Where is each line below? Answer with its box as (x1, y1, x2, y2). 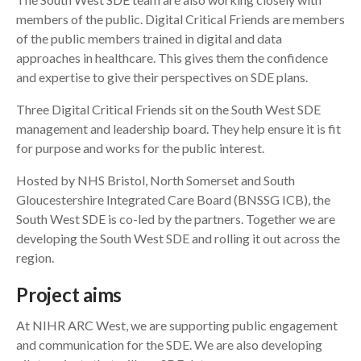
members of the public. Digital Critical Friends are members (16, 11, 345, 27)
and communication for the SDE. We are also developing (16, 337, 322, 352)
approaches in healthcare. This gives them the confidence (16, 50, 328, 65)
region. (16, 250, 54, 265)
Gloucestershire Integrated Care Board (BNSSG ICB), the (16, 192, 330, 207)
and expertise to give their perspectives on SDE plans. (16, 69, 308, 85)
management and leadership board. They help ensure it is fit (16, 121, 341, 136)
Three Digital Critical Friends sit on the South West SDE (16, 102, 321, 117)
